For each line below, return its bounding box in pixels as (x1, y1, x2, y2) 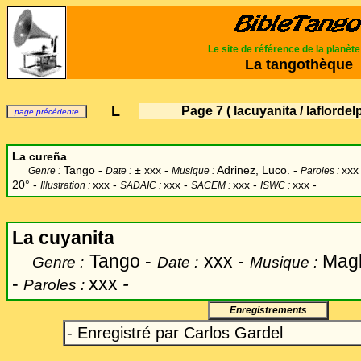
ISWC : (260, 180, 293, 191)
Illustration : (40, 180, 93, 191)
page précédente (15, 107, 79, 116)
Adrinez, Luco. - (214, 164, 297, 176)
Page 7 (180, 104, 223, 118)
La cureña (12, 150, 67, 163)
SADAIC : (120, 180, 164, 191)
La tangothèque (244, 56, 353, 73)
